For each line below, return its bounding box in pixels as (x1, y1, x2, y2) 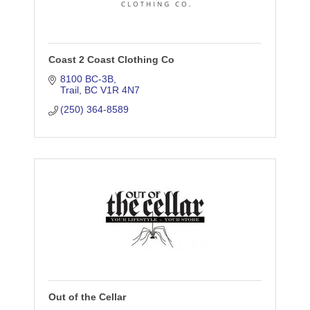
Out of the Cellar (48, 291, 126, 303)
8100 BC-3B (60, 73, 114, 85)
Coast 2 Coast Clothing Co (48, 54, 174, 66)
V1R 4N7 (100, 84, 140, 96)
